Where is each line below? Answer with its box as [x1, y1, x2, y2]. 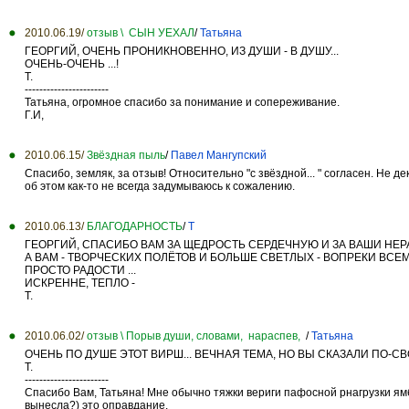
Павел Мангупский [171, 148, 267, 162]
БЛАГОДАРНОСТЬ [87, 219, 183, 233]
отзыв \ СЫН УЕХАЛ [87, 26, 194, 39]
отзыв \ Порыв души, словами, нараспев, [87, 329, 306, 342]
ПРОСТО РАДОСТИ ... [25, 263, 136, 277]
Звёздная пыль [87, 148, 165, 162]
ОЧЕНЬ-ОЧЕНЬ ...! [25, 57, 119, 70]
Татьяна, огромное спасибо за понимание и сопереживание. [25, 95, 340, 109]
